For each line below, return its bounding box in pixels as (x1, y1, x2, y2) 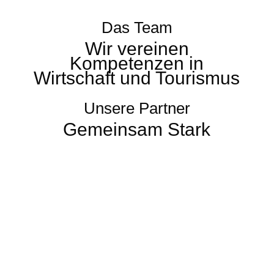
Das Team (101, 18, 172, 37)
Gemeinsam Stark (63, 119, 211, 139)
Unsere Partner (83, 99, 190, 117)
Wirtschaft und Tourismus (34, 68, 240, 88)
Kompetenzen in (70, 53, 204, 73)
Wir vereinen (84, 39, 189, 59)
